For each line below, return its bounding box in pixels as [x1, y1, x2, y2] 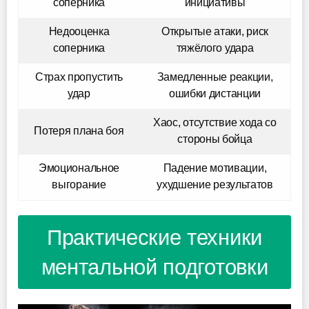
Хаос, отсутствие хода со [153, 116, 277, 128]
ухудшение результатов [157, 178, 273, 190]
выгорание [52, 178, 106, 190]
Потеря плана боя [34, 124, 124, 137]
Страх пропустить [34, 70, 123, 83]
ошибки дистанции [168, 87, 261, 99]
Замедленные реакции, [157, 70, 273, 83]
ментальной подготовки [41, 255, 268, 279]
